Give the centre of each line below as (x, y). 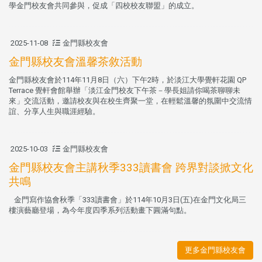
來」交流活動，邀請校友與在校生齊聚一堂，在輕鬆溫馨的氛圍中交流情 (130, 101)
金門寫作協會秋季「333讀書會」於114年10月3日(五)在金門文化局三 (127, 200)
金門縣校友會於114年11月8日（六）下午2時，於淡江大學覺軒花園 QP (127, 80)
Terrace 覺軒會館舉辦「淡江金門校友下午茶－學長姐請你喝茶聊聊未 (125, 91)
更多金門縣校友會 (215, 250)
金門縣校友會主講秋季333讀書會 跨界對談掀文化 (131, 168)
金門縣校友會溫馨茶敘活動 (75, 62)
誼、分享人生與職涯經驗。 (54, 112)
